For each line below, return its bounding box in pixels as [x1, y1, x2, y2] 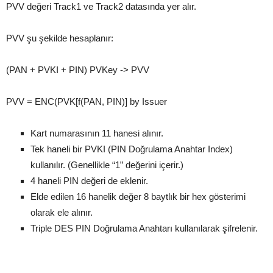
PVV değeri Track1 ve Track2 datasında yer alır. [6, 1, 196, 12]
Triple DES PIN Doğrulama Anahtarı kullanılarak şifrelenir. [30, 223, 258, 234]
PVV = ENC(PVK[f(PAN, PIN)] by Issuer [6, 96, 167, 107]
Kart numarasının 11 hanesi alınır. [30, 128, 163, 139]
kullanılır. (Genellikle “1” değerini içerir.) [30, 160, 183, 171]
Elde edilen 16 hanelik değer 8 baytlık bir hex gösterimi [30, 191, 246, 202]
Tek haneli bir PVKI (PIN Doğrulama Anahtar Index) [30, 144, 233, 155]
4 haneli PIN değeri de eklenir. [30, 175, 148, 186]
